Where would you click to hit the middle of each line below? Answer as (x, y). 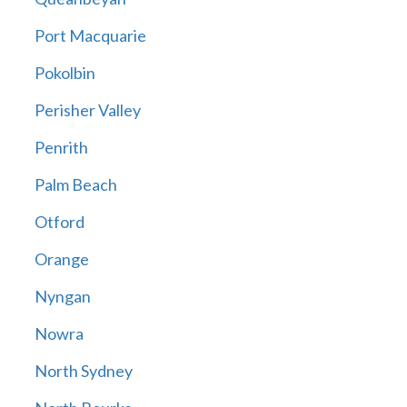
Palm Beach (75, 185)
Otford (59, 222)
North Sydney (83, 371)
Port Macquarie (90, 36)
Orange (61, 259)
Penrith (61, 148)
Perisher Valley (87, 110)
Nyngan (62, 297)
